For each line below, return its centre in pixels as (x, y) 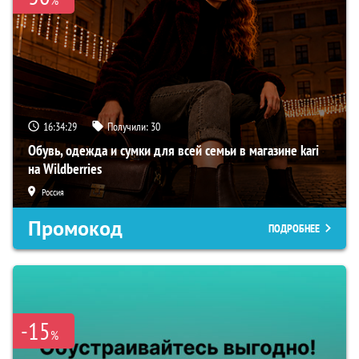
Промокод (75, 228)
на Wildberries (65, 168)
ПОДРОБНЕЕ (294, 228)
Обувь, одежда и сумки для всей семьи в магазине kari (173, 150)
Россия (53, 192)
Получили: (129, 126)
